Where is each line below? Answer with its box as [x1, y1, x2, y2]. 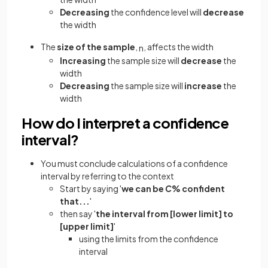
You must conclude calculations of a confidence [41, 157, 228, 169]
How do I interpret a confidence [22, 113, 229, 132]
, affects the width [144, 41, 214, 52]
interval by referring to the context [41, 170, 174, 181]
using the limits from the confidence [79, 233, 218, 244]
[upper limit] [60, 220, 114, 232]
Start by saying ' [60, 182, 121, 194]
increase [183, 80, 222, 91]
